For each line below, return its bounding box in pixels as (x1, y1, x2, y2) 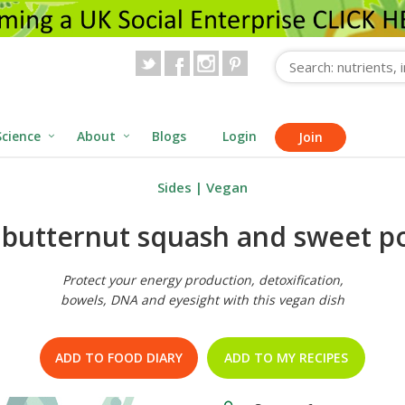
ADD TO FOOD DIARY (55, 349, 183, 367)
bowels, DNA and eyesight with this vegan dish (61, 291, 344, 309)
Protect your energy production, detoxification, (61, 271, 344, 289)
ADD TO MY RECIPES (224, 349, 348, 367)
